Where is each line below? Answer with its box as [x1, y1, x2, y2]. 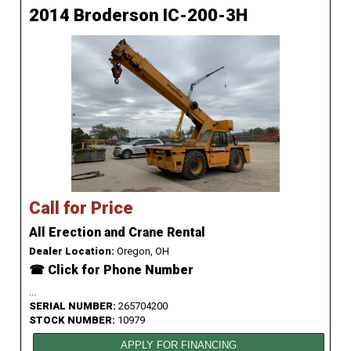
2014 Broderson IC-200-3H [29, 5, 248, 26]
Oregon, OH [114, 245, 169, 258]
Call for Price [29, 198, 133, 219]
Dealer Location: [29, 245, 114, 258]
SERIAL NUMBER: [29, 300, 118, 313]
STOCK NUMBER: [29, 314, 118, 327]
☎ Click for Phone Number [29, 262, 194, 278]
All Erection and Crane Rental [29, 225, 205, 241]
